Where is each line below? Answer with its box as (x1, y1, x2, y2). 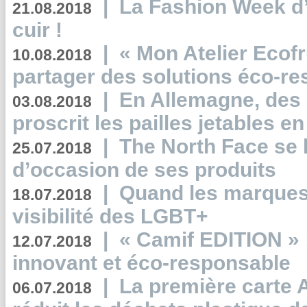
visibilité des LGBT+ (12, 205, 208, 228)
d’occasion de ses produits (12, 158, 276, 181)
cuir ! (12, 19, 62, 41)
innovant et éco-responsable (12, 251, 291, 274)
